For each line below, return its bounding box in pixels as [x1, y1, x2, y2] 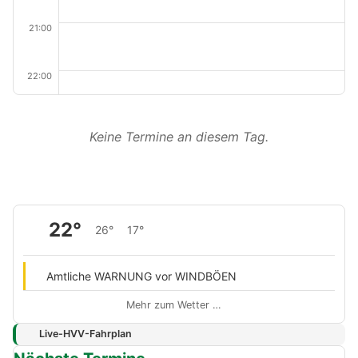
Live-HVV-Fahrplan [38, 328, 132, 340]
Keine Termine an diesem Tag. [89, 128, 268, 145]
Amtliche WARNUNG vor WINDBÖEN [46, 268, 237, 283]
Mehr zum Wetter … [126, 298, 221, 311]
